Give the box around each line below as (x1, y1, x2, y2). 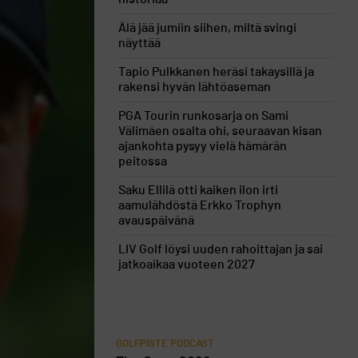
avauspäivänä (118, 214, 194, 227)
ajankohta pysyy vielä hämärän (118, 140, 287, 153)
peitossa (118, 155, 167, 168)
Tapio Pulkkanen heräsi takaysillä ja (118, 66, 314, 78)
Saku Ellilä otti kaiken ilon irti (118, 184, 278, 197)
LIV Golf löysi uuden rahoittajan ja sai (118, 243, 323, 256)
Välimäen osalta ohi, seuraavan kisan (118, 125, 322, 137)
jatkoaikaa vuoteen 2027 (118, 258, 255, 271)
